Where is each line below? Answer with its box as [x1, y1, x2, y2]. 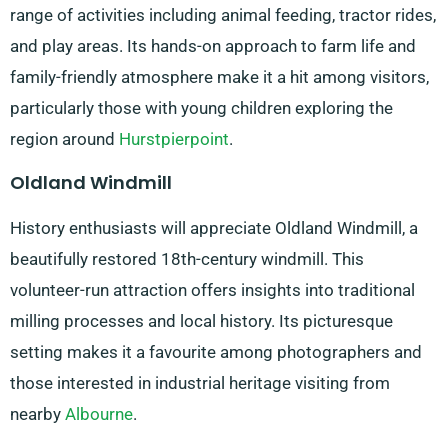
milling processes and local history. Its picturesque [10, 311, 393, 332]
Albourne [65, 404, 133, 425]
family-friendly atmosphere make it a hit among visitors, [10, 67, 429, 88]
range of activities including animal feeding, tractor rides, [10, 5, 436, 26]
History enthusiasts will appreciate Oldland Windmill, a [10, 218, 418, 239]
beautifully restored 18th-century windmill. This [10, 249, 364, 270]
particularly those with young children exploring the [10, 98, 393, 119]
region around [10, 129, 119, 150]
